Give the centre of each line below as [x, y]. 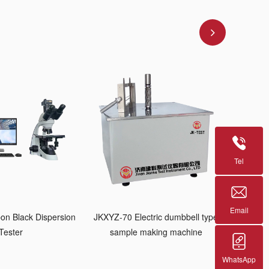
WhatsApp [239, 259]
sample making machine [156, 231]
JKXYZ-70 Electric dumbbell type [156, 216]
